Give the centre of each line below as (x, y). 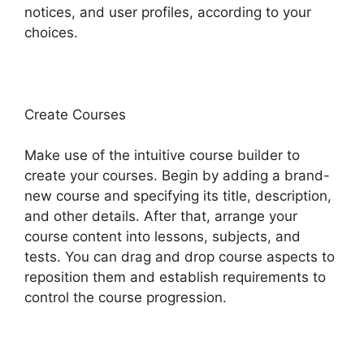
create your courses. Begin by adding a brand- (177, 176)
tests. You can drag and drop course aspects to (180, 257)
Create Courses (75, 114)
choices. (51, 32)
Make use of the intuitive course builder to (162, 156)
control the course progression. (126, 298)
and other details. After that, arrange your (161, 217)
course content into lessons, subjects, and (162, 237)
